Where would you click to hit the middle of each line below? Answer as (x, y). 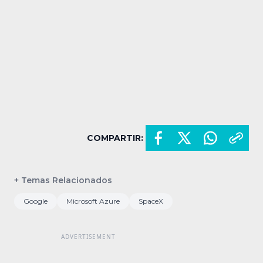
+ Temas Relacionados (63, 180)
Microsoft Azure (93, 201)
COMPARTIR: (115, 138)
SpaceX (151, 201)
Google (36, 201)
